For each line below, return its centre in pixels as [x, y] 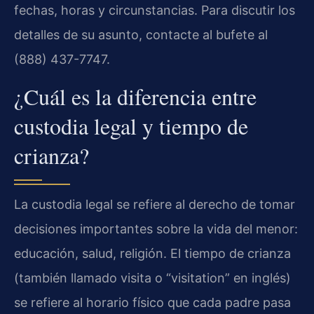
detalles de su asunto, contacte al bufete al [141, 35]
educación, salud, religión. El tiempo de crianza [152, 253]
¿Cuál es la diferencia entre [135, 96]
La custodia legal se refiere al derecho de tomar [155, 204]
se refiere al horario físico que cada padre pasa [152, 302]
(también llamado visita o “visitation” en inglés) [152, 278]
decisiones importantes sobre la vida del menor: [156, 228]
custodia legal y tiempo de [131, 125]
